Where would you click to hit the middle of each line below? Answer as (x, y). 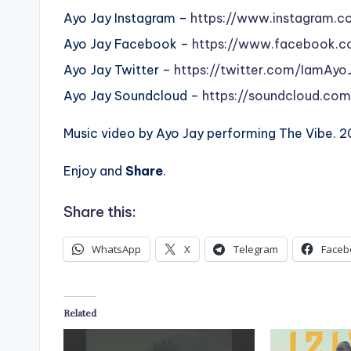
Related (80, 313)
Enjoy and (94, 171)
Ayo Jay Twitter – (119, 70)
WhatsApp (116, 250)
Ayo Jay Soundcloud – (133, 96)
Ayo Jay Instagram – (127, 18)
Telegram (256, 250)
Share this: (100, 212)
